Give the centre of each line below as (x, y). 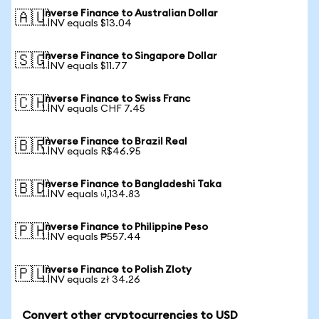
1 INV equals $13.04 (87, 23)
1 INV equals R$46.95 (91, 152)
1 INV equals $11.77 (85, 66)
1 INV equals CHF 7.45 (94, 109)
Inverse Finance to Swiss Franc (116, 99)
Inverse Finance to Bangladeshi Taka (132, 184)
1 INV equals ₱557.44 (91, 237)
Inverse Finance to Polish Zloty (117, 270)
